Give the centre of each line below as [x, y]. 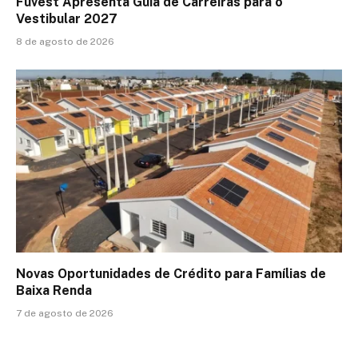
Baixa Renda [54, 291]
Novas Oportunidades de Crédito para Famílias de [171, 274]
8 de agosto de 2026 [65, 41]
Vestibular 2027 [67, 18]
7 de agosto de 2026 [65, 314]
